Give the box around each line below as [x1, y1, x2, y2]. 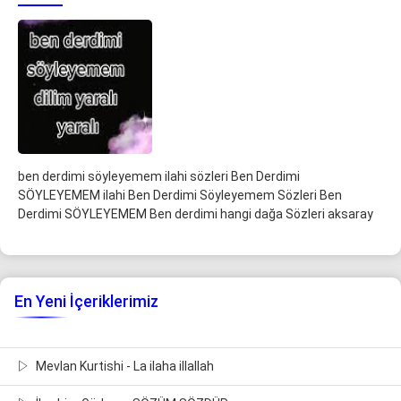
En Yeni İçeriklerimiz [14, 292, 158, 311]
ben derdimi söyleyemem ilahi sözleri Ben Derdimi [18, 169, 300, 184]
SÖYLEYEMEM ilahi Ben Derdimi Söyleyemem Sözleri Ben [18, 188, 342, 203]
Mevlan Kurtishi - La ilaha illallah [33, 359, 214, 374]
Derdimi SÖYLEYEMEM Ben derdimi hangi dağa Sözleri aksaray [18, 207, 373, 222]
